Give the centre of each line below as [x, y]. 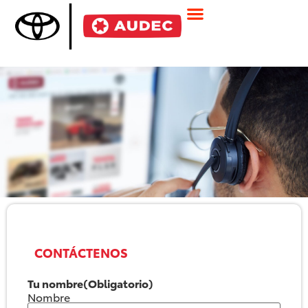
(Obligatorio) [118, 283]
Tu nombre [55, 283]
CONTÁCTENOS [81, 252]
